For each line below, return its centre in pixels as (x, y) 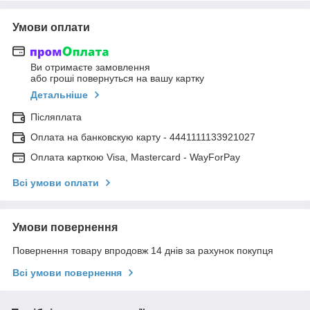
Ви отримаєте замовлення (90, 67)
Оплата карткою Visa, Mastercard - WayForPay (135, 157)
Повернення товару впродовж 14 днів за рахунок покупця (143, 251)
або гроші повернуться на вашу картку (117, 79)
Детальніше (59, 95)
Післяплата (56, 117)
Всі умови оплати (56, 183)
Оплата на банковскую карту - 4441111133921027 (143, 137)
